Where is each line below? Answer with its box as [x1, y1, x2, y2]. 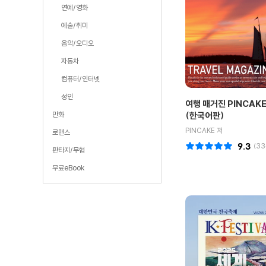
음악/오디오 [61, 39, 94, 47]
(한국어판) [185, 110, 224, 122]
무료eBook [52, 163, 84, 172]
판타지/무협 [52, 145, 85, 154]
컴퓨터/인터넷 [61, 74, 100, 83]
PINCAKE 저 [185, 126, 223, 135]
